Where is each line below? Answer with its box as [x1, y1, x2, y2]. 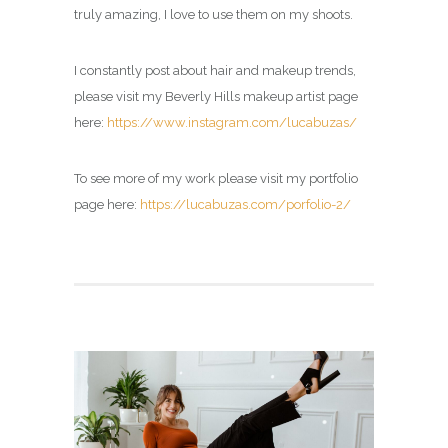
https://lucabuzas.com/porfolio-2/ [140, 196, 351, 212]
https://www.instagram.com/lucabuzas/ [107, 114, 357, 130]
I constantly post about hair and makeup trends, [74, 62, 356, 78]
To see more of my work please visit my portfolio [74, 170, 358, 186]
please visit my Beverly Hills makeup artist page [74, 88, 358, 104]
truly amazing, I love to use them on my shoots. [74, 6, 353, 22]
